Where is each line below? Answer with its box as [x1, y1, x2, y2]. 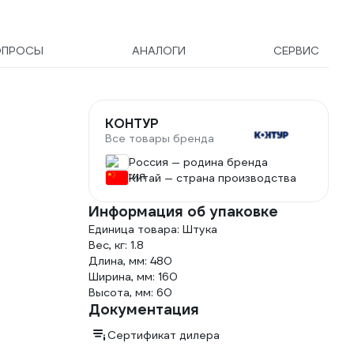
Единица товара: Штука [88, 222, 217, 236]
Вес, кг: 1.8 [88, 238, 144, 252]
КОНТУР [105, 115, 159, 132]
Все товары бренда [105, 131, 214, 145]
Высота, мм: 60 [88, 285, 172, 299]
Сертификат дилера [107, 328, 220, 342]
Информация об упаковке [88, 202, 278, 220]
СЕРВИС [273, 43, 319, 58]
